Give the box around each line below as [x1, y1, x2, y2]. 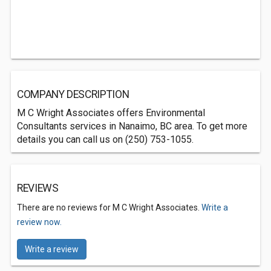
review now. [17, 217, 62, 227]
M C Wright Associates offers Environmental [17, 107, 205, 119]
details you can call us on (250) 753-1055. [17, 134, 194, 145]
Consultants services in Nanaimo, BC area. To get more [17, 120, 247, 132]
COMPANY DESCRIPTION [17, 88, 129, 100]
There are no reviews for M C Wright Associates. [17, 203, 201, 212]
